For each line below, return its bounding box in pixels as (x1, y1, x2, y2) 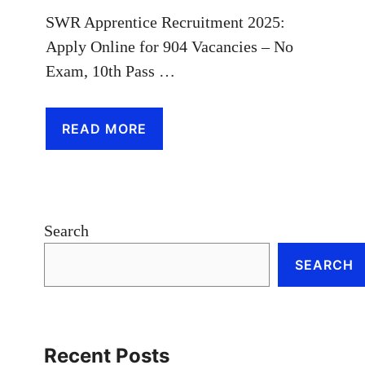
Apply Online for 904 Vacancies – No (46, 37, 293, 55)
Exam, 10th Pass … (46, 61, 175, 80)
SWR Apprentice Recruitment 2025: (46, 12, 285, 31)
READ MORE (62, 120, 147, 137)
